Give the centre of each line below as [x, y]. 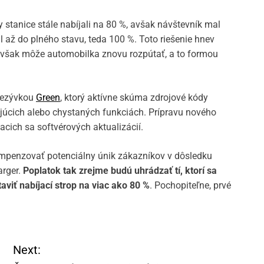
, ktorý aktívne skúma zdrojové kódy [134, 98]
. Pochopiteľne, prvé [190, 186]
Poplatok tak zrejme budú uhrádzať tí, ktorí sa [119, 171]
